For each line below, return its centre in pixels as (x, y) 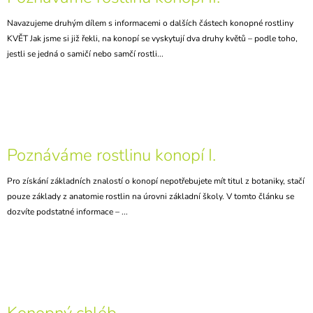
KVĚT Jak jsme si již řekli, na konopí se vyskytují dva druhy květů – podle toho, (152, 38)
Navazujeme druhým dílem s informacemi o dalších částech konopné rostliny (150, 23)
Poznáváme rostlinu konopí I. (111, 155)
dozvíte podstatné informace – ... (67, 211)
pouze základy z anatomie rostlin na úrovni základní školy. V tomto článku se (151, 196)
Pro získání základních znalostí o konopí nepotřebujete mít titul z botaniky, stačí (156, 181)
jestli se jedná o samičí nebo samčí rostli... (85, 53)
